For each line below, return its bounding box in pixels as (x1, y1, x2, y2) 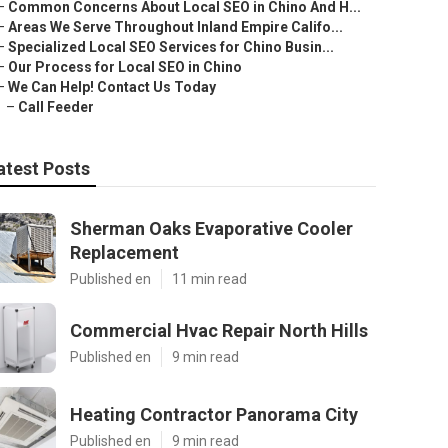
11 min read (172, 271, 247, 287)
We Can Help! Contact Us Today (8, 79, 216, 95)
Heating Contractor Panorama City (70, 404, 358, 425)
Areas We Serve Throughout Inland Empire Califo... (8, 19, 343, 35)
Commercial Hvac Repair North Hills (70, 320, 368, 341)
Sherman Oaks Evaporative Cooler (70, 218, 353, 239)
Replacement (70, 242, 179, 263)
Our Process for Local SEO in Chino (8, 59, 242, 75)
